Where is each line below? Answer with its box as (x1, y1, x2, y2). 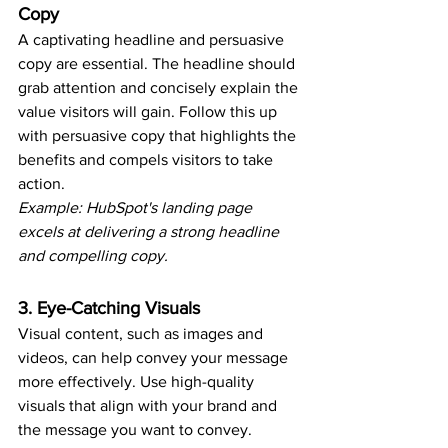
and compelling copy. (18, 247, 168, 265)
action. (18, 175, 65, 193)
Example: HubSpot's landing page (18, 199, 256, 217)
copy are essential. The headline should (18, 55, 299, 73)
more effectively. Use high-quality (18, 373, 258, 391)
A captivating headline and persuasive (18, 31, 288, 49)
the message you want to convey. (18, 421, 252, 439)
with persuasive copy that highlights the (18, 127, 300, 145)
